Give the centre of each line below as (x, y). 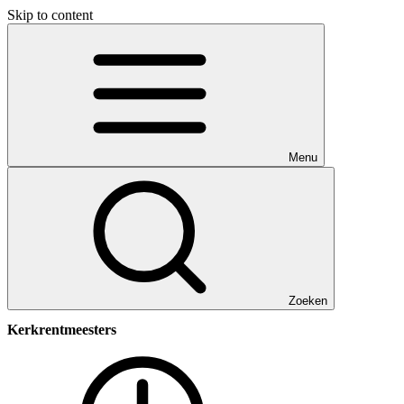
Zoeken (308, 301)
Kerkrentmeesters (62, 330)
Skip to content (50, 15)
